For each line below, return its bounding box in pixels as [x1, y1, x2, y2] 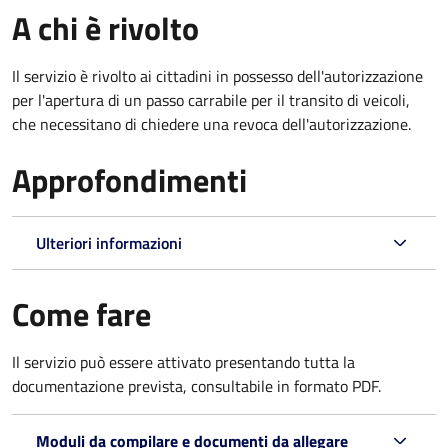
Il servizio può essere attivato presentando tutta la [12, 349, 355, 374]
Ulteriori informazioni [36, 230, 182, 255]
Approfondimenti [12, 155, 247, 204]
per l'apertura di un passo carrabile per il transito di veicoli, [12, 87, 410, 112]
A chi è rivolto [12, 3, 199, 52]
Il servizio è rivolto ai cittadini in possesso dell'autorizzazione [12, 63, 423, 88]
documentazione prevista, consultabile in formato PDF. [12, 373, 381, 398]
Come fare [12, 289, 151, 338]
